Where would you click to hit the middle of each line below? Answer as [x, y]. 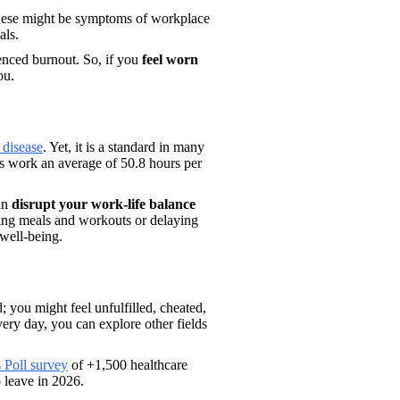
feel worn [170, 59]
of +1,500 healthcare [128, 364]
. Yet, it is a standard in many [124, 146]
